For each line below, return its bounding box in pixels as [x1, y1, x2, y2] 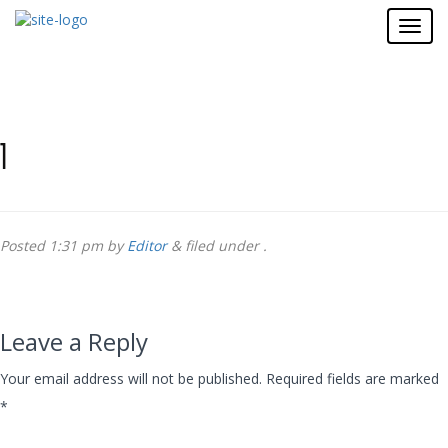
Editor [127, 236, 167, 255]
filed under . [181, 236, 267, 255]
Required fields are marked [266, 369, 439, 388]
